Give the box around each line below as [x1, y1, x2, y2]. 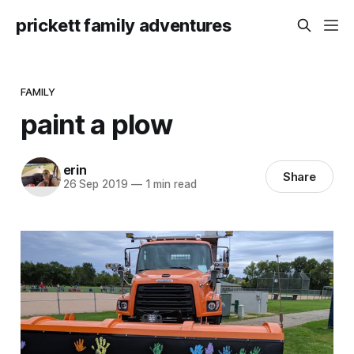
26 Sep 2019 [62, 178, 128, 191]
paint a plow [20, 107, 173, 141]
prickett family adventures [16, 15, 232, 36]
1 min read [141, 178, 197, 191]
